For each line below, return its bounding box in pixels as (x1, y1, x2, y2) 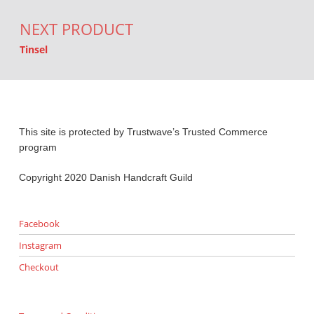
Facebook (18, 217, 60, 231)
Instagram (18, 239, 62, 252)
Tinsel (19, 42, 48, 56)
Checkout (18, 260, 59, 273)
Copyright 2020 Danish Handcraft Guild (18, 171, 193, 183)
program (18, 142, 57, 153)
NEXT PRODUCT (19, 18, 133, 40)
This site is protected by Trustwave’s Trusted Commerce (18, 126, 268, 138)
